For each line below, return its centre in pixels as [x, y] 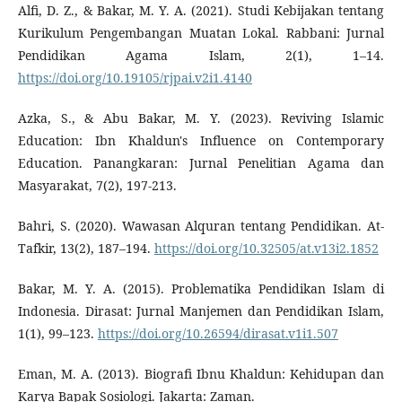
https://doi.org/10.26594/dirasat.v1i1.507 [218, 334]
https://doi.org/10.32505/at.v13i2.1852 [266, 249]
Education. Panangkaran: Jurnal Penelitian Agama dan [201, 163]
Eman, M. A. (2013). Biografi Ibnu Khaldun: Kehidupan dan [201, 374]
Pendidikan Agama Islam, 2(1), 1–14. [201, 56]
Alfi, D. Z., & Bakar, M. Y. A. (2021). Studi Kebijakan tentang [201, 11]
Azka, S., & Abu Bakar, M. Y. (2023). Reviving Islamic [201, 118]
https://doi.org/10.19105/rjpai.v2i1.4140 [135, 78]
